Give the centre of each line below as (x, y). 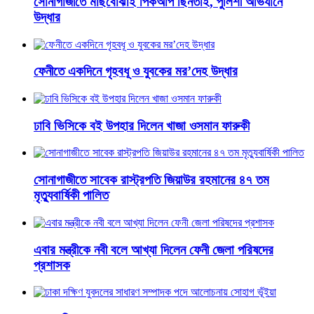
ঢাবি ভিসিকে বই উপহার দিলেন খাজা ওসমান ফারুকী (142, 125)
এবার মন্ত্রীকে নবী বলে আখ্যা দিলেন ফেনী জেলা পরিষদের (153, 250)
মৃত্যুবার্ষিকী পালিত (71, 196)
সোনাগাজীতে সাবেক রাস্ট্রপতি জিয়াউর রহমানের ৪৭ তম (151, 180)
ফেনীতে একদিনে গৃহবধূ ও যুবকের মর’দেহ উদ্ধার (136, 71)
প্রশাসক (52, 265)
